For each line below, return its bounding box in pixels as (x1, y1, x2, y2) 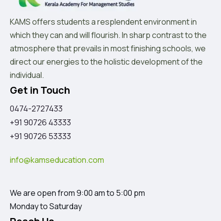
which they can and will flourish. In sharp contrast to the (10, 30, 207, 41)
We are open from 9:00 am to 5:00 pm (10, 187, 145, 199)
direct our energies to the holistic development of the (10, 56, 203, 68)
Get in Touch (10, 83, 70, 97)
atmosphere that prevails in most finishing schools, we (10, 43, 206, 54)
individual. (10, 70, 44, 81)
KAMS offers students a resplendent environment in (10, 16, 197, 28)
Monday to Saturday (10, 201, 82, 212)
